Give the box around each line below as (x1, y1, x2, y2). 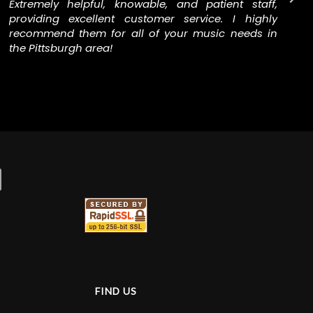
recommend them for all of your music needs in (9, 25, 278, 41)
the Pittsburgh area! (9, 40, 113, 55)
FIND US (95, 284, 137, 297)
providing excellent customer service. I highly (9, 10, 233, 26)
